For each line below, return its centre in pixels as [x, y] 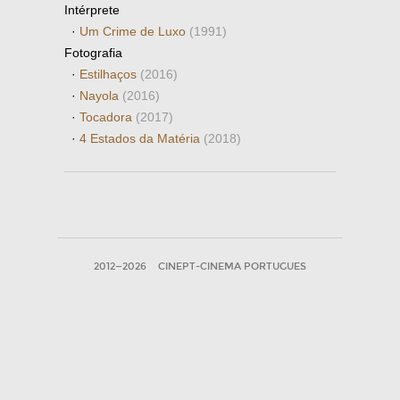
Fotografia [93, 53]
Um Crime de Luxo [134, 31]
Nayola [101, 96]
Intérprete [92, 10]
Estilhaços [110, 74]
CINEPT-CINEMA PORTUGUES [232, 267]
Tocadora [108, 117]
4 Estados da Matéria [142, 138]
